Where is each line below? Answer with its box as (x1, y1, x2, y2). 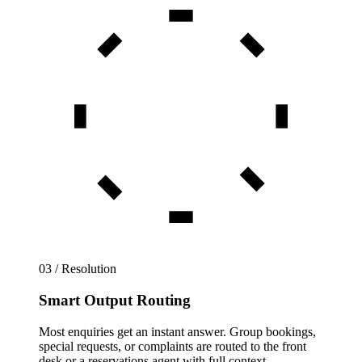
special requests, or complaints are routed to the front (39, 339, 306, 353)
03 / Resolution (39, 262, 116, 276)
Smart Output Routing (39, 292, 191, 309)
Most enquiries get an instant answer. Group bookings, (39, 324, 316, 339)
